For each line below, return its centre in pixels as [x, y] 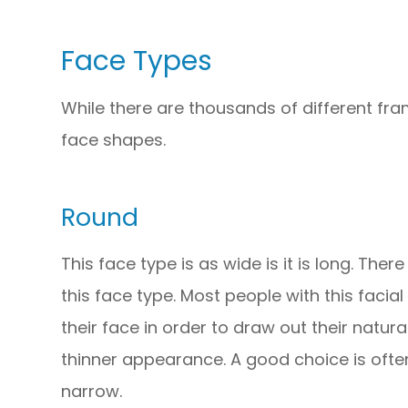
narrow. [92, 391]
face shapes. [114, 139]
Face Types [137, 60]
